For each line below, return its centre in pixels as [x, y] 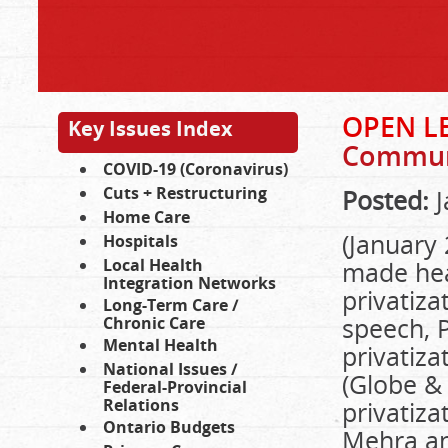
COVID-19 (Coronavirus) [195, 169]
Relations [141, 405]
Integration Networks [189, 283]
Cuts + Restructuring [185, 193]
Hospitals [140, 241]
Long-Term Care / [171, 305]
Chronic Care [154, 323]
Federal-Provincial [175, 387]
